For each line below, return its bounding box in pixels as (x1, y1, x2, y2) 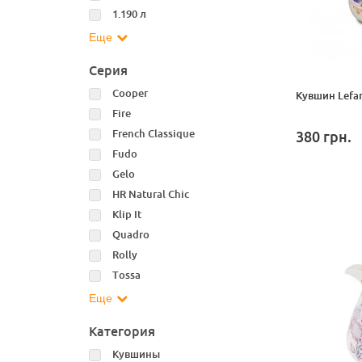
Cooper (112, 86, 148, 100)
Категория (88, 323, 155, 340)
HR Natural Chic (112, 187, 189, 201)
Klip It (112, 208, 141, 221)
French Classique (112, 127, 195, 141)
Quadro (112, 228, 149, 242)
